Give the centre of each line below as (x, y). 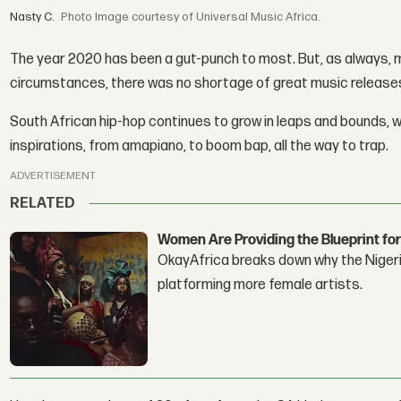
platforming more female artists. (260, 286)
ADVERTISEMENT (53, 175)
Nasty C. (33, 17)
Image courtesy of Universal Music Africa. (208, 17)
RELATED (43, 204)
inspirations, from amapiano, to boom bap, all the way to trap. (200, 147)
